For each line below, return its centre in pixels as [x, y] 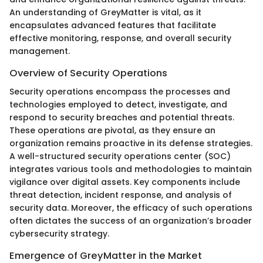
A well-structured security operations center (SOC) [120, 156]
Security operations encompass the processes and [120, 92]
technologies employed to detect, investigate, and [118, 105]
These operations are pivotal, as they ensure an [112, 131]
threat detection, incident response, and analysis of [121, 195]
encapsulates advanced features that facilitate [113, 25]
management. [40, 51]
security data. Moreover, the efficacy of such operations [131, 208]
